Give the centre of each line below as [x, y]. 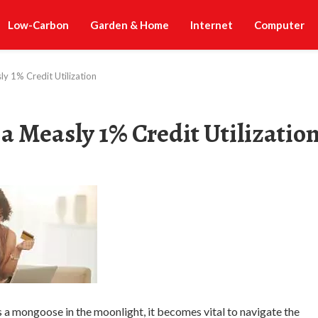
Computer [279, 25]
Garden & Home [130, 25]
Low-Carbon [38, 25]
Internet [212, 25]
